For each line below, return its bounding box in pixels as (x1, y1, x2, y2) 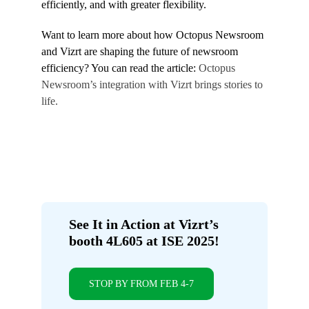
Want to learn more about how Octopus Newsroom (41, 29, 263, 41)
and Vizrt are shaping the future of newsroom (41, 46, 238, 58)
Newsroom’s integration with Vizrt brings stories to (41, 79, 263, 91)
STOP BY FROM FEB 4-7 (89, 278, 194, 289)
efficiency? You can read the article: (41, 62, 199, 74)
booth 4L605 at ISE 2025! (69, 233, 219, 249)
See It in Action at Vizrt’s (69, 217, 219, 232)
